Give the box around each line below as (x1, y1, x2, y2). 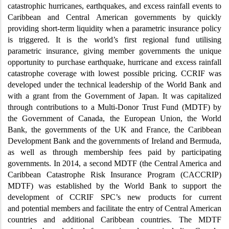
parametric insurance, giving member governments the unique (8, 47, 221, 56)
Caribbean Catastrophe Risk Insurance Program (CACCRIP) (8, 170, 221, 179)
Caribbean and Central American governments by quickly (8, 13, 221, 22)
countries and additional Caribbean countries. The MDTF (8, 215, 221, 224)
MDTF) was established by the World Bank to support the (8, 181, 221, 191)
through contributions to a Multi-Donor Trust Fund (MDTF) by (8, 103, 221, 112)
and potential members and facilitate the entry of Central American (8, 204, 221, 213)
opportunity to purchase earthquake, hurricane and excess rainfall (8, 58, 221, 67)
